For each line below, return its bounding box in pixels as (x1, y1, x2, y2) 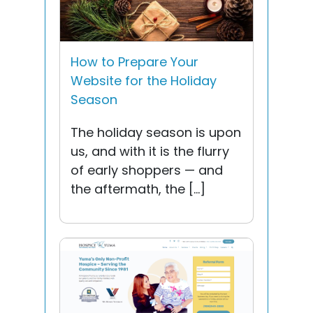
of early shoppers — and (71, 161, 223, 179)
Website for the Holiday (71, 71, 217, 89)
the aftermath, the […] (71, 180, 205, 198)
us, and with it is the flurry (71, 142, 229, 160)
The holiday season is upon (71, 123, 241, 141)
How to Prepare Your (71, 52, 198, 71)
